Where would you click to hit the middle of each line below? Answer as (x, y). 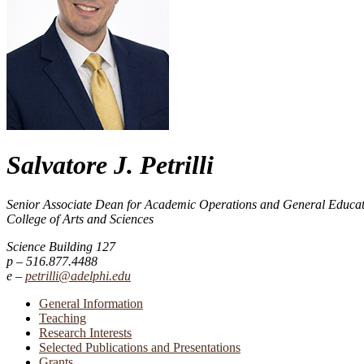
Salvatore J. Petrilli (110, 165)
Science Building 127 (61, 247)
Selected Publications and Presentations (140, 348)
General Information (91, 304)
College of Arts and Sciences (80, 219)
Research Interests (85, 333)
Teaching (63, 318)
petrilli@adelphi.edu (78, 276)
